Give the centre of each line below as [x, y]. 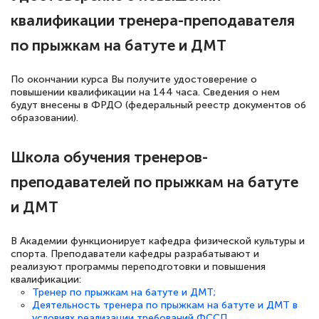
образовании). [45, 118]
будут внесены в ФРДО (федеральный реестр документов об [158, 105]
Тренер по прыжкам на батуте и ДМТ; [124, 293]
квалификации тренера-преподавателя [153, 21]
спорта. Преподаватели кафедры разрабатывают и [135, 254]
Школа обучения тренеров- [109, 157]
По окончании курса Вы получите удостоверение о [134, 80]
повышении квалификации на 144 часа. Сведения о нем [145, 93]
